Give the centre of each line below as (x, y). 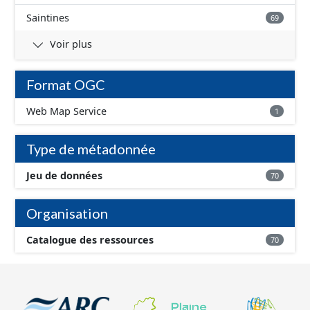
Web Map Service (66, 111)
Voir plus (71, 44)
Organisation (67, 213)
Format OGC (66, 84)
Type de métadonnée (91, 149)
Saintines (48, 18)
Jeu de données (64, 175)
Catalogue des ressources (90, 240)
